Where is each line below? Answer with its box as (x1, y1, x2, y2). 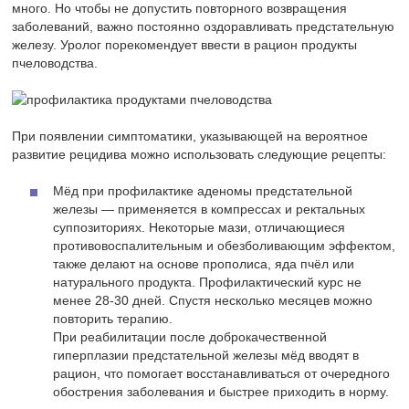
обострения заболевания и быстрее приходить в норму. (53, 384, 390, 400)
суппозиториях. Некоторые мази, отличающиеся (53, 220, 346, 236)
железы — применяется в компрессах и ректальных (53, 202, 366, 217)
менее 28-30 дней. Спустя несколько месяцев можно (53, 293, 373, 309)
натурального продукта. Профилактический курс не (53, 275, 362, 290)
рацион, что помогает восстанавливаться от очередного (53, 366, 391, 382)
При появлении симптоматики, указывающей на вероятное (12, 129, 369, 144)
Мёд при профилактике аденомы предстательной (53, 184, 353, 199)
